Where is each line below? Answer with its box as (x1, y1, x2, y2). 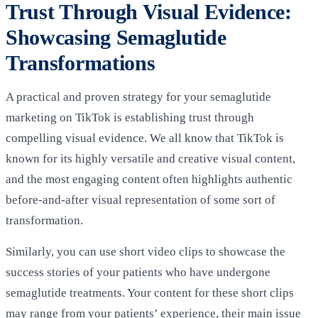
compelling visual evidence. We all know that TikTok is (6, 131, 284, 146)
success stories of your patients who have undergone (6, 265, 270, 280)
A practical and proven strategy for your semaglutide (6, 90, 271, 104)
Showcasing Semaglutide (6, 25, 226, 50)
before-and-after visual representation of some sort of (6, 193, 275, 207)
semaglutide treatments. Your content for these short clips (6, 286, 294, 300)
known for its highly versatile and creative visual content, (6, 152, 295, 166)
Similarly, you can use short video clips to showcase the (6, 245, 285, 259)
